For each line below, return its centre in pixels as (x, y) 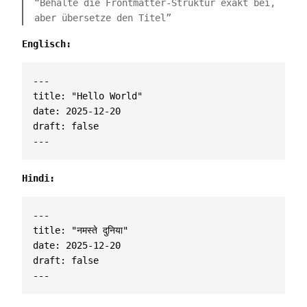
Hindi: (38, 178)
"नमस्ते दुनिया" (100, 230)
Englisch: (47, 44)
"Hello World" (107, 96)
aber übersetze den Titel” (103, 18)
